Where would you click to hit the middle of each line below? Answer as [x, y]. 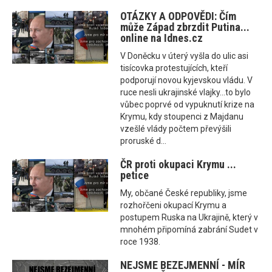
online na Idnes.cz [162, 38]
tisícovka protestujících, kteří [174, 68]
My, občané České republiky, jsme [184, 193]
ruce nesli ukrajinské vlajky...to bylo [186, 93]
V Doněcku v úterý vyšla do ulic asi [185, 56]
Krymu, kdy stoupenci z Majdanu [182, 117]
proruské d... [144, 141]
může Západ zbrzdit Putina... [185, 27]
